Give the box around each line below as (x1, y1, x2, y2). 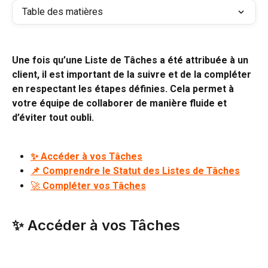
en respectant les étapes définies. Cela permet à (12, 83, 236, 95)
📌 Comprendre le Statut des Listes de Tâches (31, 165, 240, 177)
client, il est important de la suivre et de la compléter (12, 69, 254, 81)
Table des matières (22, 6, 103, 17)
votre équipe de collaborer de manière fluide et (12, 98, 229, 109)
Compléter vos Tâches (42, 179, 146, 191)
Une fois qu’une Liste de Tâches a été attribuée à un (12, 54, 251, 66)
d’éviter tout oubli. (12, 112, 94, 124)
